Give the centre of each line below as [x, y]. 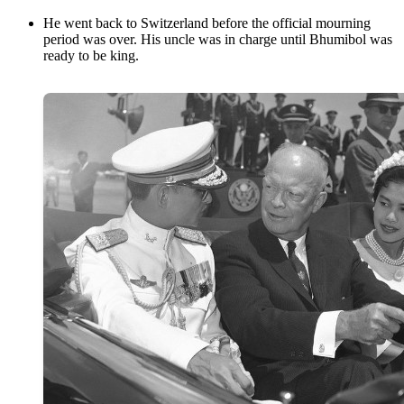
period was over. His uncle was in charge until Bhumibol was [218, 40]
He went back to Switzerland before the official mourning [207, 23]
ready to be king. [91, 56]
